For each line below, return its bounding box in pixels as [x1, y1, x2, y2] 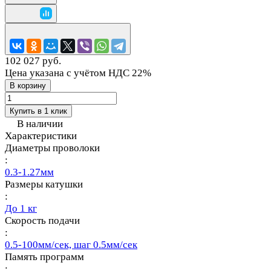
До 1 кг [5, 203, 37, 215]
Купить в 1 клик [10, 106, 67, 116]
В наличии [17, 118, 63, 130]
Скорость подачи [5, 215, 80, 227]
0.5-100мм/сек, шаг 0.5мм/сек [5, 239, 137, 251]
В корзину [10, 81, 46, 91]
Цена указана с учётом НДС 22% [5, 67, 151, 79]
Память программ [5, 251, 84, 263]
